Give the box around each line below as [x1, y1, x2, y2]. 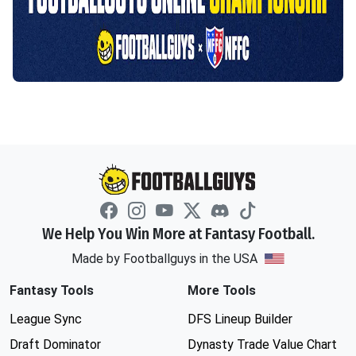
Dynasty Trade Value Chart [188, 337, 337, 352]
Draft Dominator [10, 337, 101, 352]
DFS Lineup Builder [188, 311, 292, 327]
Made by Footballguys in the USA [71, 251, 261, 266]
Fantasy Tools [10, 283, 94, 298]
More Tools [188, 283, 256, 298]
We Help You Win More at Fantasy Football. [41, 224, 315, 243]
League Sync [10, 311, 82, 327]
